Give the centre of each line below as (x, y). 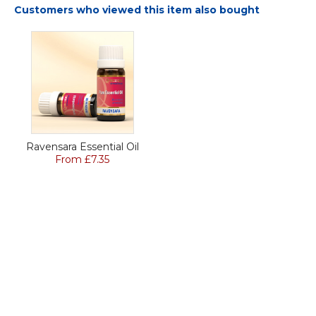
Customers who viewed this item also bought (137, 10)
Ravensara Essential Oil (82, 147)
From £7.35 (83, 160)
